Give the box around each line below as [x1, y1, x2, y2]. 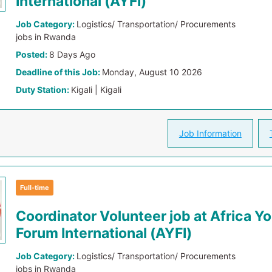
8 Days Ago [49, 49, 96, 59]
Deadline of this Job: [16, 67, 103, 77]
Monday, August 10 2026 [102, 67, 203, 77]
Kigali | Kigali [71, 84, 122, 95]
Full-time [20, 183, 50, 192]
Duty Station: [16, 84, 72, 95]
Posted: [16, 49, 50, 59]
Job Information [178, 128, 242, 138]
